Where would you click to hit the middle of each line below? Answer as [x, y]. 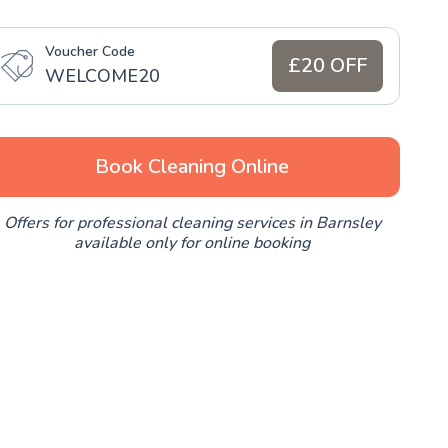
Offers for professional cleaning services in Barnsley [192, 222]
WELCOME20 [102, 75]
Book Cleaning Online [192, 166]
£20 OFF [327, 65]
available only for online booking [192, 242]
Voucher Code [90, 51]
